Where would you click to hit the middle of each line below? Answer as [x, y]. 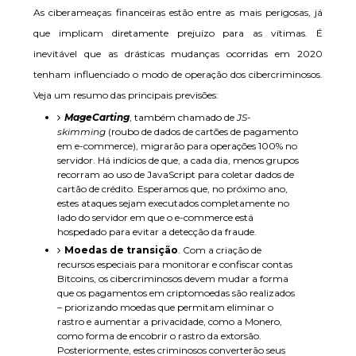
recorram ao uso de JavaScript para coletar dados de [176, 174]
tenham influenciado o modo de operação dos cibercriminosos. [178, 74]
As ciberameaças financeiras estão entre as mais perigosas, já [178, 12]
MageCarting [97, 117]
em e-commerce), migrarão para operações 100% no [177, 146]
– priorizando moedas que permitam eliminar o [165, 307]
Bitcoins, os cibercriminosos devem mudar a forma [173, 279]
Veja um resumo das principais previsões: [126, 95]
